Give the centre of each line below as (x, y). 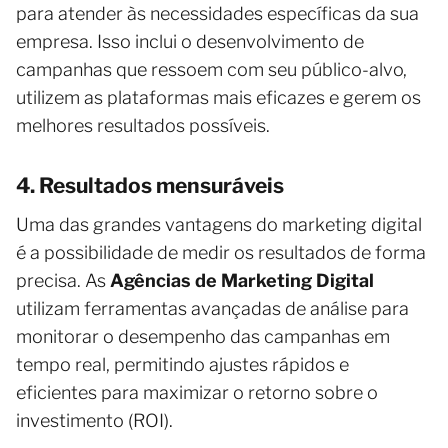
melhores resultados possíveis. (143, 125)
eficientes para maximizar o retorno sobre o (197, 392)
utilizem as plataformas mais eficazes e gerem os (218, 97)
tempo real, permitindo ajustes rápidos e (182, 364)
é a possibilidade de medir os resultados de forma (221, 252)
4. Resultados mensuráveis (150, 185)
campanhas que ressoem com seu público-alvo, (211, 69)
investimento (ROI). (94, 420)
